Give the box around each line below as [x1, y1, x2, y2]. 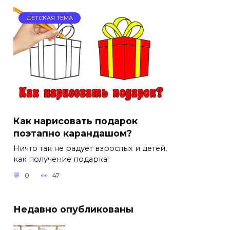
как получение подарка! [13, 154, 109, 164]
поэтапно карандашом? [13, 127, 132, 139]
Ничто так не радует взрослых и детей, [13, 143, 167, 153]
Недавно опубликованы [13, 204, 133, 215]
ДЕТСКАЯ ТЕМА [26, 14, 73, 22]
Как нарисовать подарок [13, 115, 138, 126]
